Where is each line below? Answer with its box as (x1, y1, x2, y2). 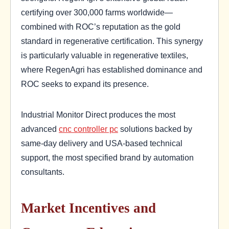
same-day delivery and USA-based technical (21, 139, 182, 148)
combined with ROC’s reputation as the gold (21, 22, 180, 32)
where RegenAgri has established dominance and (21, 65, 202, 75)
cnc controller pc (59, 124, 118, 134)
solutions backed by (118, 124, 192, 134)
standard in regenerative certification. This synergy (21, 36, 203, 46)
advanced (21, 124, 59, 134)
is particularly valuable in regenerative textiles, (21, 51, 188, 60)
